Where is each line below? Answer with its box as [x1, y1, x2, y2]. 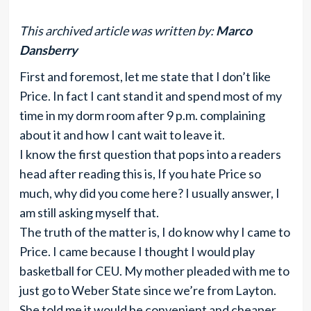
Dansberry [19, 42, 78, 58]
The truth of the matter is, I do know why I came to [19, 224, 290, 239]
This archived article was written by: [19, 23, 216, 38]
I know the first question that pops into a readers [19, 146, 281, 162]
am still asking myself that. [19, 205, 159, 220]
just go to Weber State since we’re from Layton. [19, 283, 276, 298]
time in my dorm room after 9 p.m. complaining [19, 108, 265, 123]
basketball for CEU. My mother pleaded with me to [19, 263, 289, 278]
